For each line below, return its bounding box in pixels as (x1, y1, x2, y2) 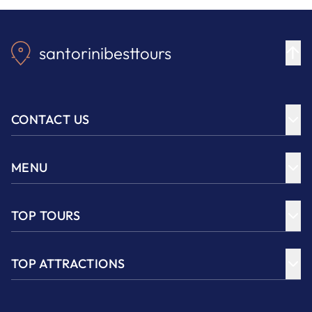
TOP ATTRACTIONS (11, 256, 125, 272)
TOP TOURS (11, 208, 81, 224)
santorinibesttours (39, 42, 171, 63)
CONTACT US (11, 111, 90, 127)
